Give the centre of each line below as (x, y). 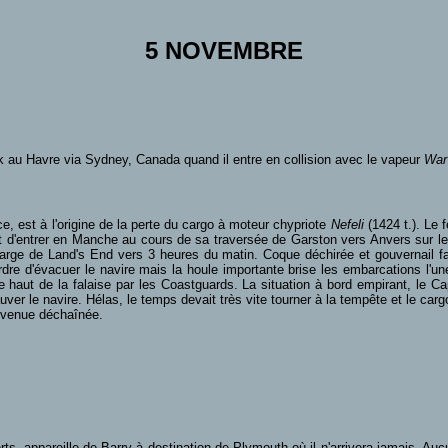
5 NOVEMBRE (224, 50)
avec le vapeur (379, 159)
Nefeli (347, 224)
